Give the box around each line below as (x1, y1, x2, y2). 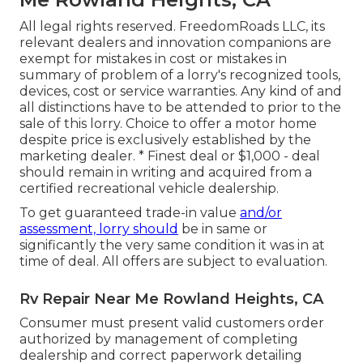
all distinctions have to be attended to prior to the (19, 100, 341, 116)
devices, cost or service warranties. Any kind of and (19, 83, 342, 100)
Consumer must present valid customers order (19, 315, 324, 331)
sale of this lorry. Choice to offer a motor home (19, 116, 317, 132)
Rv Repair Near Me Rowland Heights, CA (19, 290, 323, 309)
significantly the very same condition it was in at (19, 237, 325, 254)
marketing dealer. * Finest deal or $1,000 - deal (19, 148, 320, 164)
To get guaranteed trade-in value (19, 205, 240, 221)
